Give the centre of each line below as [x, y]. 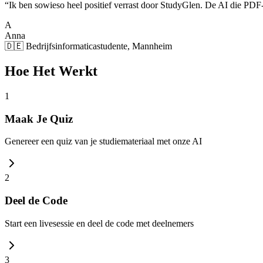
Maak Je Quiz [39, 119]
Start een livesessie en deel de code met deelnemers [99, 223]
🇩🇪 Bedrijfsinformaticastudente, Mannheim [88, 46]
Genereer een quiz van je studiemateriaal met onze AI [103, 141]
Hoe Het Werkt [51, 71]
